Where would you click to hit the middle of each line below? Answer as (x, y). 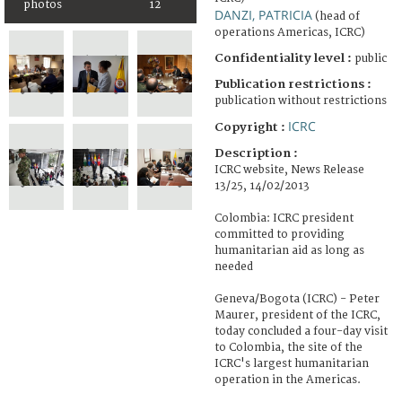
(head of (336, 16)
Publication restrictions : (293, 84)
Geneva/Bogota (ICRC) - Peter (297, 299)
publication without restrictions (301, 100)
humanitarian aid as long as (289, 250)
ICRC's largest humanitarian (292, 363)
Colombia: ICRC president (284, 218)
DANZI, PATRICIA (263, 14)
